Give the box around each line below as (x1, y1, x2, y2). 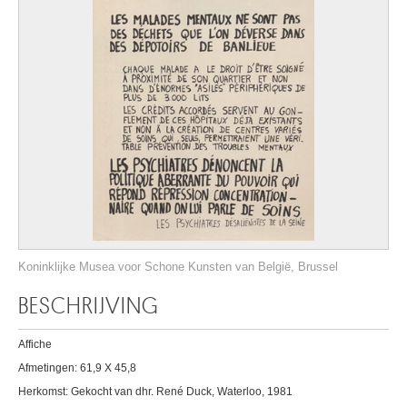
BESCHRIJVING (18, 295, 159, 317)
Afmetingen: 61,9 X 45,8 (18, 362, 136, 374)
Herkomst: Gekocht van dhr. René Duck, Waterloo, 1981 (18, 385, 293, 398)
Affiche (18, 338, 52, 351)
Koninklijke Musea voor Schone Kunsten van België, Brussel (18, 260, 338, 273)
